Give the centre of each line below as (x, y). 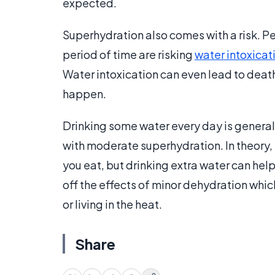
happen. (84, 94)
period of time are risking (129, 54)
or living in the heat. (112, 204)
